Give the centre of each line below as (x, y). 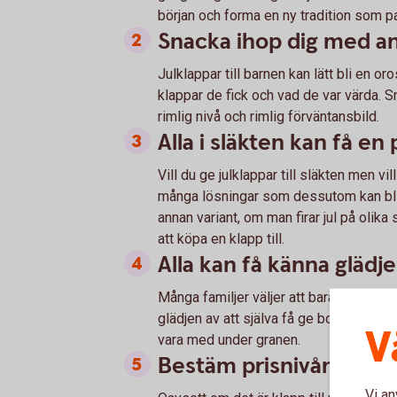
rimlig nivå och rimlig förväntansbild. (269, 117)
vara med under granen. (229, 340)
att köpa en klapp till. (221, 239)
